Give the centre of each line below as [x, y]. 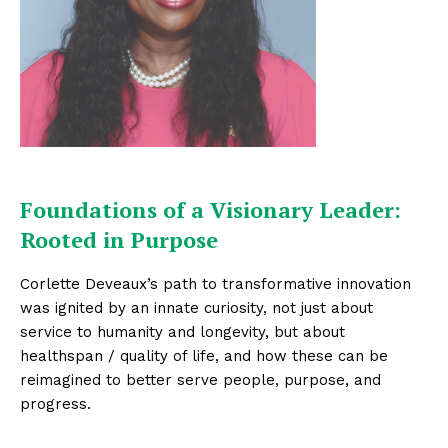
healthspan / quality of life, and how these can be [204, 356]
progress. [55, 404]
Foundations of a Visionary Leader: [210, 209]
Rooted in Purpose [122, 239]
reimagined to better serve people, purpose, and [200, 380]
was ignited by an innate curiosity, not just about [196, 308]
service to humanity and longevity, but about [182, 332]
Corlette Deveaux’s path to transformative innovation [215, 284]
